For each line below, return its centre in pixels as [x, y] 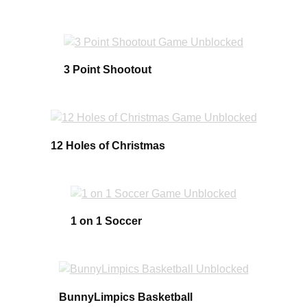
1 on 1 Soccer [106, 221]
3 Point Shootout [108, 70]
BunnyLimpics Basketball [125, 297]
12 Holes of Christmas [108, 145]
